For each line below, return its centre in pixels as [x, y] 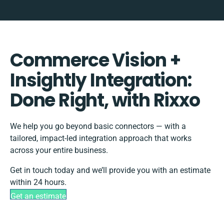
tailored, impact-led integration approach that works [101, 138]
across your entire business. [59, 150]
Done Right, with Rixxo [105, 100]
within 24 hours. [38, 182]
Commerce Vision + [95, 60]
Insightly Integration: [101, 80]
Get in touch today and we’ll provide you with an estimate [110, 170]
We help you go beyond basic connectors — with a [98, 126]
